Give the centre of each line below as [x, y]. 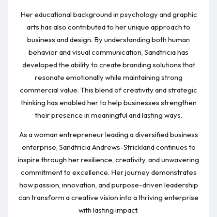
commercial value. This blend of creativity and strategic [108, 90]
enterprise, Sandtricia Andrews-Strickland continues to [108, 147]
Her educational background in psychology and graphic [108, 14]
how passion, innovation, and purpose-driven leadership [108, 185]
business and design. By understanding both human [108, 39]
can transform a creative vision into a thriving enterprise [108, 197]
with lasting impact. [108, 210]
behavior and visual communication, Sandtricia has [108, 52]
